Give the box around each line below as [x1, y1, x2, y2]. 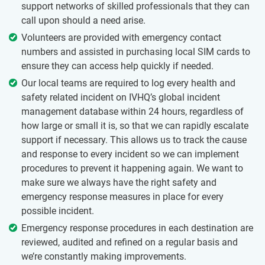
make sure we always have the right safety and [21, 176, 216, 188]
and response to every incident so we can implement [21, 148, 239, 160]
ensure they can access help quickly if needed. [21, 60, 214, 72]
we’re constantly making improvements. [21, 250, 186, 262]
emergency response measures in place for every [21, 190, 224, 202]
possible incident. [21, 205, 94, 216]
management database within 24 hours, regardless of [21, 105, 244, 117]
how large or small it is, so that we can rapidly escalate [21, 119, 248, 131]
